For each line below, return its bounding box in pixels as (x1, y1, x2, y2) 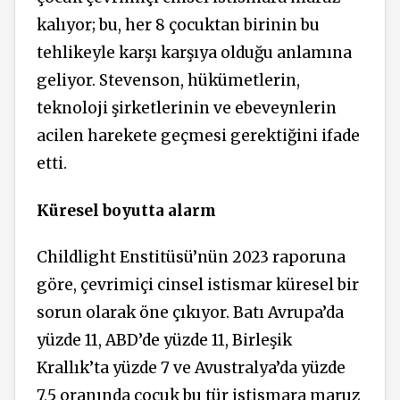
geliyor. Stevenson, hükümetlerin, (37, 71, 300, 91)
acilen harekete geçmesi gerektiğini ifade (37, 126, 360, 146)
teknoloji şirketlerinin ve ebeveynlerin (37, 98, 337, 119)
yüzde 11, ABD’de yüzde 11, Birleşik (37, 330, 292, 351)
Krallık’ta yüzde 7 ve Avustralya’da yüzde (37, 358, 346, 379)
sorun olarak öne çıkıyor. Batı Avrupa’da (37, 303, 344, 323)
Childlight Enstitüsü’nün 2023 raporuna (37, 247, 346, 268)
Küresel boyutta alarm (37, 200, 216, 221)
